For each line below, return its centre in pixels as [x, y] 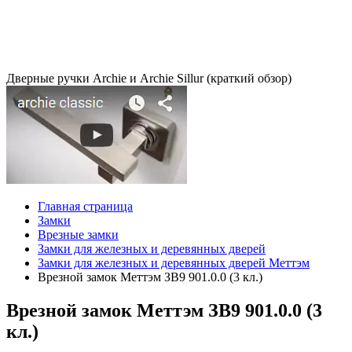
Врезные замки [78, 234]
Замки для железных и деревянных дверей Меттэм [174, 262]
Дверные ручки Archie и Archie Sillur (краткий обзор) [149, 78]
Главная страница [85, 206]
